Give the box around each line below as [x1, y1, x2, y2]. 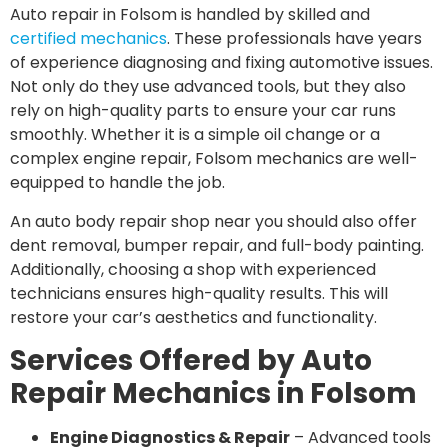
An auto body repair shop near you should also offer [10, 209, 417, 233]
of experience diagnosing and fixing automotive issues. [10, 51, 433, 75]
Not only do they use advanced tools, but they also [10, 75, 406, 99]
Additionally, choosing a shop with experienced [10, 257, 376, 281]
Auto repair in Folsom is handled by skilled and [10, 3, 370, 27]
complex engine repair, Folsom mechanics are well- [10, 147, 418, 171]
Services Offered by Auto [10, 340, 372, 380]
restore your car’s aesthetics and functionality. [10, 305, 377, 329]
